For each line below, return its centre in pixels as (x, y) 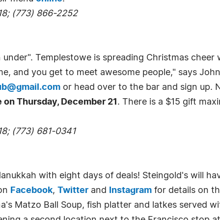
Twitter (73, 191)
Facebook (31, 191)
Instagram (130, 191)
